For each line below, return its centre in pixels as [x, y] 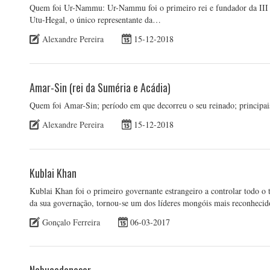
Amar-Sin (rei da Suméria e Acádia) [100, 87]
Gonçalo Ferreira [71, 222]
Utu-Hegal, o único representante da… [95, 19]
